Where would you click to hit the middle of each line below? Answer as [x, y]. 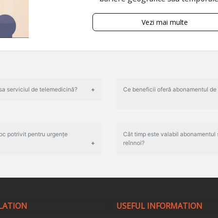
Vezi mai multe [164, 22]
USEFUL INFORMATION [159, 206]
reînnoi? [134, 143]
